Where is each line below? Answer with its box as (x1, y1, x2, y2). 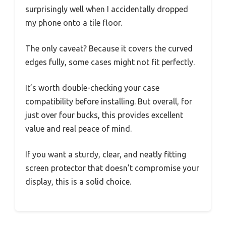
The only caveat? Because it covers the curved (25, 44, 193, 53)
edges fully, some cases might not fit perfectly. (25, 58, 195, 67)
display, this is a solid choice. (25, 177, 131, 187)
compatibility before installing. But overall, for (25, 97, 192, 106)
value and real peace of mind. (25, 124, 132, 134)
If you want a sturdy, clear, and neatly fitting (25, 150, 186, 159)
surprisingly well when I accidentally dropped (25, 5, 188, 14)
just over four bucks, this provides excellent (25, 110, 183, 120)
